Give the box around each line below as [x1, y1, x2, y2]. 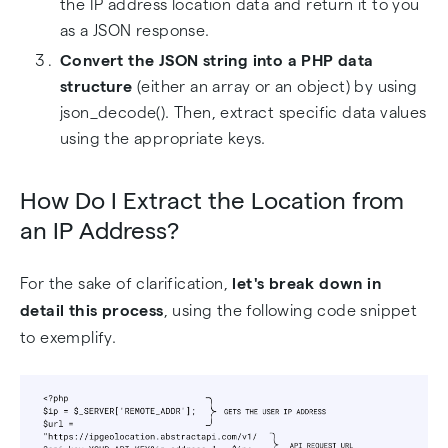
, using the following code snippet [163, 302, 418, 319]
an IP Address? [20, 217, 179, 244]
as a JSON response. [60, 22, 210, 39]
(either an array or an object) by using [132, 78, 418, 95]
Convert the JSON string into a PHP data [60, 52, 374, 69]
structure [60, 78, 133, 95]
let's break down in [228, 275, 381, 292]
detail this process [20, 302, 164, 319]
